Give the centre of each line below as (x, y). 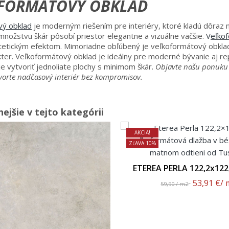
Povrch (200, 178)
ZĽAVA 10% (142, 143)
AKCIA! (142, 132)
